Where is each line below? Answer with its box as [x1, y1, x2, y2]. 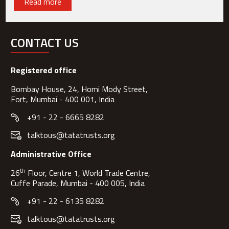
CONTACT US [11, 33, 79, 52]
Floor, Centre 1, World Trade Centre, [26, 167, 151, 179]
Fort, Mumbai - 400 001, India [11, 93, 115, 106]
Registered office [11, 64, 77, 77]
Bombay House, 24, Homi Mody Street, [11, 83, 148, 96]
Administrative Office [11, 148, 92, 161]
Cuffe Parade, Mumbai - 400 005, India [11, 177, 145, 190]
